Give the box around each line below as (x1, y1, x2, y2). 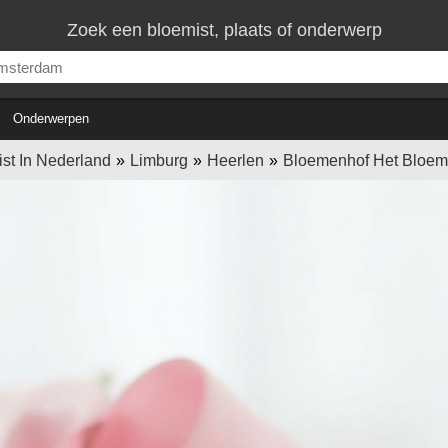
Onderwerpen (13, 111, 89, 126)
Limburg (129, 152, 188, 169)
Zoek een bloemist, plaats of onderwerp (66, 20, 382, 40)
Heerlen (206, 152, 264, 169)
